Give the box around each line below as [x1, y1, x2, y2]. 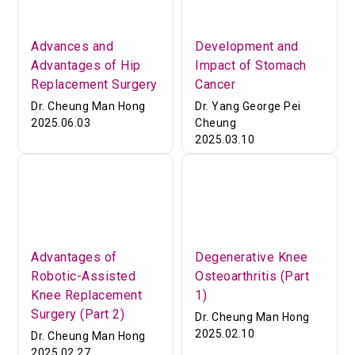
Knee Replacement [31, 288, 143, 303]
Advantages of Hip [31, 58, 141, 73]
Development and [195, 39, 299, 54]
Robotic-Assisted [31, 269, 136, 284]
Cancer [195, 77, 235, 92]
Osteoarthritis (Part [195, 269, 309, 284]
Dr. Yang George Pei [195, 100, 301, 113]
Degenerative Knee [195, 250, 308, 265]
